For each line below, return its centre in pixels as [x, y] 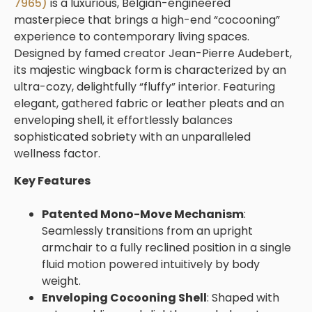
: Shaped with [243, 297]
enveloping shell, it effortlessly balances [123, 120]
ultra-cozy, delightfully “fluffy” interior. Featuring [145, 87]
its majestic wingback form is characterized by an [150, 70]
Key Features [52, 180]
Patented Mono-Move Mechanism [143, 214]
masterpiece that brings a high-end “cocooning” [147, 20]
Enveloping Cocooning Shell [124, 297]
